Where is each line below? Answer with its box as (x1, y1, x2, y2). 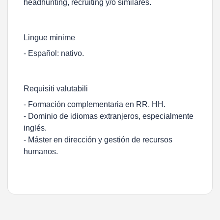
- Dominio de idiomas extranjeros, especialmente (24, 112, 193, 120)
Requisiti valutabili (24, 84, 88, 93)
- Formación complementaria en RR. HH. (24, 100, 165, 109)
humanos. (24, 147, 58, 156)
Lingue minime (24, 33, 75, 42)
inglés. (24, 124, 47, 132)
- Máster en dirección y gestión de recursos (24, 136, 172, 144)
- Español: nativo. (24, 49, 84, 57)
